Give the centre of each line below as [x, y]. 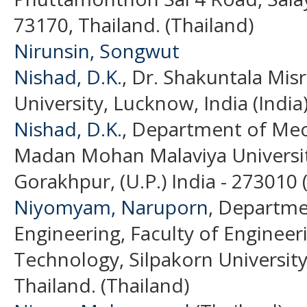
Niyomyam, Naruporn [111, 207]
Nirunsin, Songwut [97, 50]
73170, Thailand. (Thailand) [134, 24]
